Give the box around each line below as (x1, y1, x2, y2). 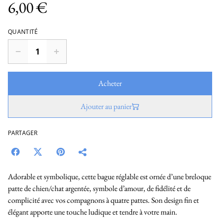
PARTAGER (8, 129, 37, 137)
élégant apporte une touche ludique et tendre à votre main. (8, 207, 177, 217)
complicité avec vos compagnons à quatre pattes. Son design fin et (8, 195, 199, 205)
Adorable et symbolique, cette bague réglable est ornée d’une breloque (8, 171, 211, 182)
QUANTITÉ (8, 27, 38, 36)
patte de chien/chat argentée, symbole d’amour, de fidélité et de (8, 183, 191, 193)
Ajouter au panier (81, 101, 132, 111)
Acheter (98, 78, 122, 88)
